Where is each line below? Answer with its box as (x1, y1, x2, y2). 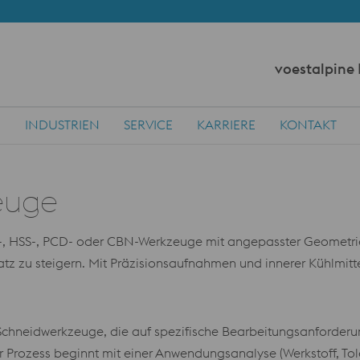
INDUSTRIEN (25, 117, 100, 133)
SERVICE (124, 117, 173, 133)
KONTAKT (280, 117, 337, 133)
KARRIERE (197, 117, 256, 133)
